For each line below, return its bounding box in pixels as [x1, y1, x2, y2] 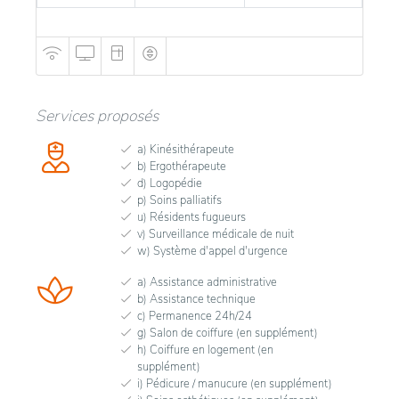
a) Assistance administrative [137, 273, 277, 290]
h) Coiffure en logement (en [137, 341, 273, 358]
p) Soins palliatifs [137, 191, 222, 208]
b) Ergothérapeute [137, 158, 226, 175]
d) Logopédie [137, 175, 202, 191]
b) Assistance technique [137, 290, 256, 307]
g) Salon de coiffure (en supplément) [137, 324, 318, 341]
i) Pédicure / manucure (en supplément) [137, 375, 332, 392]
